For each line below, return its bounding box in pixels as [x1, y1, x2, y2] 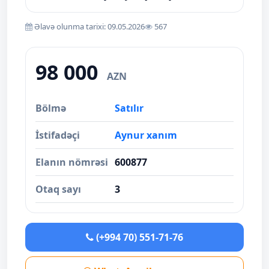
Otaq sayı [35, 183, 81, 196]
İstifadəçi [35, 128, 80, 142]
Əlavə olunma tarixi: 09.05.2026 [32, 21, 145, 32]
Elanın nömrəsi [35, 156, 108, 169]
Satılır [115, 101, 144, 115]
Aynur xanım [115, 128, 177, 142]
